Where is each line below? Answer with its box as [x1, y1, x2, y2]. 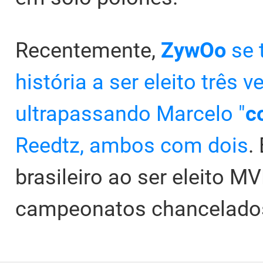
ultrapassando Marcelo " [15, 102, 245, 127]
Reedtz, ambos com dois [15, 133, 248, 159]
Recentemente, [15, 38, 161, 63]
